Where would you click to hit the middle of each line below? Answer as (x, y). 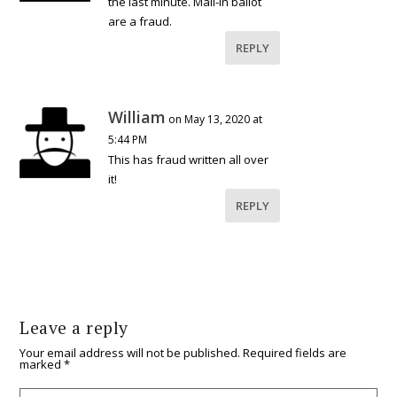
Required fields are (295, 353)
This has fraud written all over (189, 160)
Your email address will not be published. (130, 353)
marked (42, 364)
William (137, 117)
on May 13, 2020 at (216, 119)
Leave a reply (74, 328)
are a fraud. (140, 21)
